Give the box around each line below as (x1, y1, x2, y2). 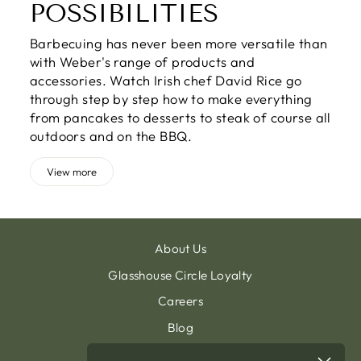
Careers (158, 293, 203, 309)
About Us (154, 240, 207, 256)
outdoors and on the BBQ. (30, 127, 192, 145)
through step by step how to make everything (30, 90, 313, 108)
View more (47, 165, 97, 179)
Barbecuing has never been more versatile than (30, 35, 328, 52)
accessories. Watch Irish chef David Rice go (30, 72, 302, 89)
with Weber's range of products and (30, 53, 255, 71)
